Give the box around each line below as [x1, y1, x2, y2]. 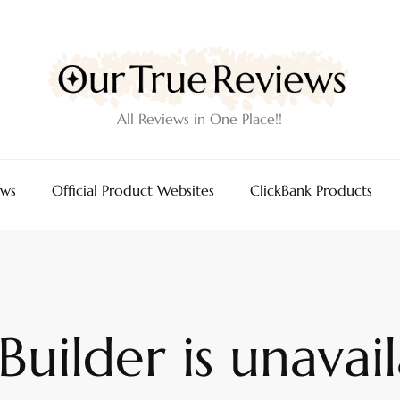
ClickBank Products [250, 180, 372, 199]
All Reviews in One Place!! [117, 109, 283, 128]
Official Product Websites [52, 180, 214, 199]
